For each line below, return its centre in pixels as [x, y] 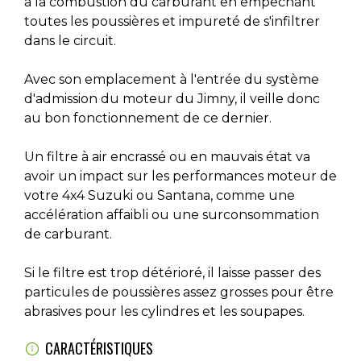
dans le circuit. [70, 41]
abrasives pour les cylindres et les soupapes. [164, 311]
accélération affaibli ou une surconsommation [172, 215]
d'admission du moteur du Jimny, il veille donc [172, 99]
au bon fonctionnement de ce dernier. [148, 118]
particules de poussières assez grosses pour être [179, 292]
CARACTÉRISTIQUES [99, 348]
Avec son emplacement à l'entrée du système [172, 79]
